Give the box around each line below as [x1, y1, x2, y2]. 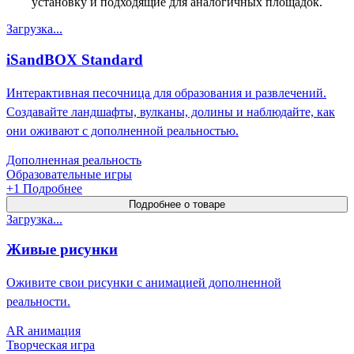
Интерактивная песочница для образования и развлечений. [6, 85, 326, 100]
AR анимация [6, 323, 81, 337]
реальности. [6, 294, 70, 308]
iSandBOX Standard [6, 51, 143, 68]
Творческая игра [6, 337, 95, 352]
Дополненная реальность [6, 153, 141, 167]
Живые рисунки [6, 241, 118, 258]
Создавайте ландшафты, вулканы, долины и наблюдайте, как [6, 104, 335, 119]
